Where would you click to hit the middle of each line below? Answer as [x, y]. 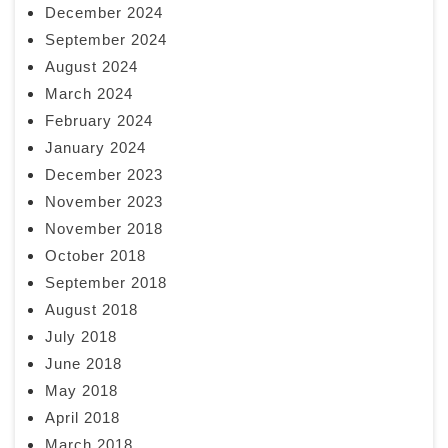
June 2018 [83, 364]
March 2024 [89, 94]
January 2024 [95, 148]
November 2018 [104, 229]
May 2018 [81, 391]
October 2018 [95, 256]
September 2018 [106, 283]
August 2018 [91, 310]
